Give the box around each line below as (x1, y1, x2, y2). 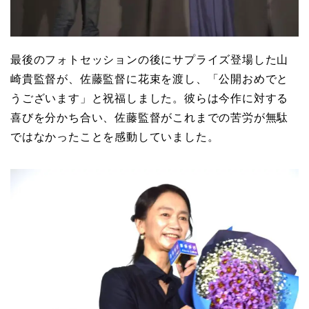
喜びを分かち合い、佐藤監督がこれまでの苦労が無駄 (10, 112, 289, 124)
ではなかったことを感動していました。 (10, 131, 219, 143)
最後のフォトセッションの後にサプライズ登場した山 (10, 54, 289, 66)
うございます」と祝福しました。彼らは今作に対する (10, 92, 289, 105)
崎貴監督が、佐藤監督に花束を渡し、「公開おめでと (10, 73, 289, 86)
